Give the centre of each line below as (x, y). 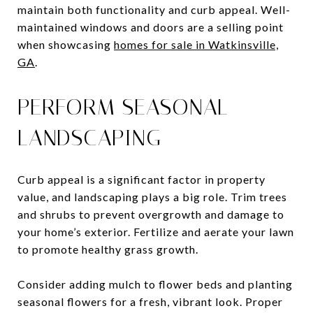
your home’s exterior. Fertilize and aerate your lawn (156, 231)
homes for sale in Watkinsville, (196, 44)
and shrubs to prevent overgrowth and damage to (151, 214)
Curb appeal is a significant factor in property (141, 179)
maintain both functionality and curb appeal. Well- (154, 9)
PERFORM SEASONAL (123, 107)
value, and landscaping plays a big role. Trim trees (152, 196)
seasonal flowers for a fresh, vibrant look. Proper (150, 301)
